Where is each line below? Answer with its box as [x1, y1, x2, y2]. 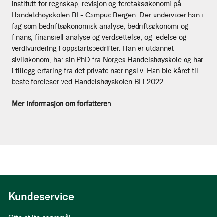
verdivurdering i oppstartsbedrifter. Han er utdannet [12, 44, 174, 53]
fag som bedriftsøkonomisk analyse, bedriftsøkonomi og [12, 21, 188, 31]
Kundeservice [8, 190, 74, 203]
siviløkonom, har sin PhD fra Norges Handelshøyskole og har [12, 55, 203, 64]
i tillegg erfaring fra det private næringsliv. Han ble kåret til [12, 66, 198, 75]
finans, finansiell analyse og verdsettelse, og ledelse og [12, 32, 186, 42]
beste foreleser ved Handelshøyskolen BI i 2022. [12, 77, 165, 86]
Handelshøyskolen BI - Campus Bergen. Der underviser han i [12, 10, 203, 19]
